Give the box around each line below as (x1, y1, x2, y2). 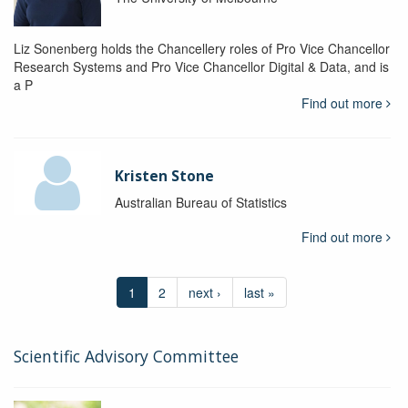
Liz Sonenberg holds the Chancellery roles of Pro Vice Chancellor (14, 38, 390, 57)
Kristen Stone (114, 166, 214, 186)
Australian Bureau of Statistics (114, 192, 287, 211)
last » (244, 282, 276, 301)
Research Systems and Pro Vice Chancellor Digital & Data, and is (14, 56, 389, 76)
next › (189, 282, 222, 301)
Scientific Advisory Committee (14, 344, 239, 367)
